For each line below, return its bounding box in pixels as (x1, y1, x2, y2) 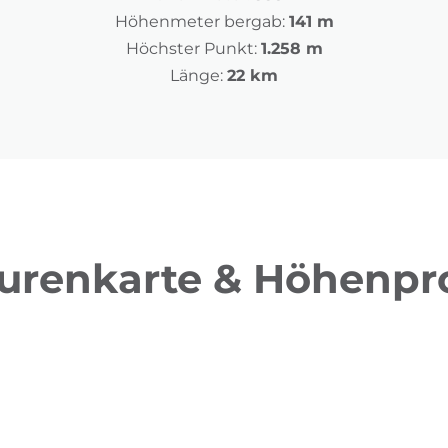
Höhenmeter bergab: (114, 12, 285, 32)
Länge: (170, 66, 223, 86)
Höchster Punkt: (125, 39, 257, 59)
